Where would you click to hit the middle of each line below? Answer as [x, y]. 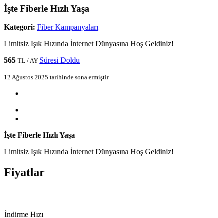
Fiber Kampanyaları [68, 27]
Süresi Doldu [60, 60]
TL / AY [28, 61]
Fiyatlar [24, 173]
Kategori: [19, 27]
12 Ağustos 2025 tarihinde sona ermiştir [56, 77]
